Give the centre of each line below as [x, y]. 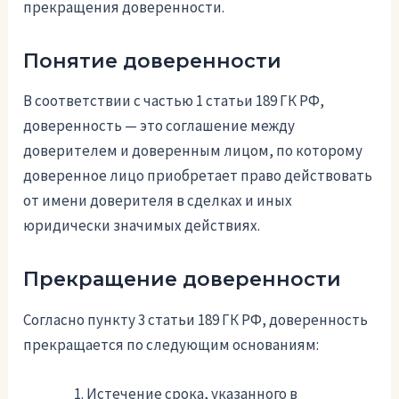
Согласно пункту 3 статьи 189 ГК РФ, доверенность [196, 320]
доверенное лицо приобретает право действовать [198, 176]
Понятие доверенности [153, 61]
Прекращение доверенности [183, 280]
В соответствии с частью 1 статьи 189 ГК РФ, [174, 101]
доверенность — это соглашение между [159, 126]
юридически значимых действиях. [142, 226]
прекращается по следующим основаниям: [171, 345]
